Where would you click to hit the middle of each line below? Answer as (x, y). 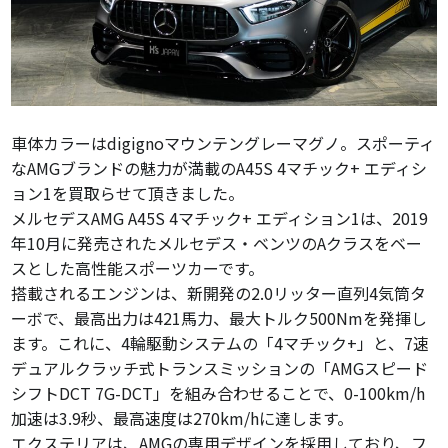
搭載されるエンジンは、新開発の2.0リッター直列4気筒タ (219, 293)
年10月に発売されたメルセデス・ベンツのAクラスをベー (217, 243)
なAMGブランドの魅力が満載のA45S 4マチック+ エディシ (219, 168)
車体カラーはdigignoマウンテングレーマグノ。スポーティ (223, 143)
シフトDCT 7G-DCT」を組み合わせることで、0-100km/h (218, 393)
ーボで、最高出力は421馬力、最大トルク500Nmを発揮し (219, 318)
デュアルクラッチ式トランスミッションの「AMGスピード (220, 368)
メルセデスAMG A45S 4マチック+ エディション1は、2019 (220, 218)
